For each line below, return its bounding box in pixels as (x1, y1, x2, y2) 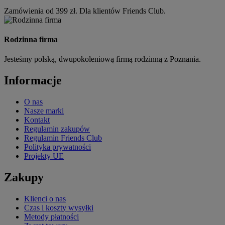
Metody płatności (24, 212, 79, 221)
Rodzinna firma (4, 35, 58, 44)
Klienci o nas (24, 194, 66, 203)
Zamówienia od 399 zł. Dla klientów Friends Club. (4, 6, 166, 15)
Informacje (4, 74, 62, 87)
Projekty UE (24, 152, 64, 161)
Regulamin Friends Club (24, 134, 102, 143)
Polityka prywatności (24, 143, 91, 152)
